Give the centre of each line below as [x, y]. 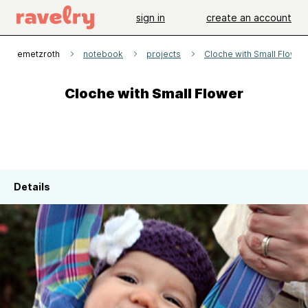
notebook [103, 54]
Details [32, 187]
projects [164, 54]
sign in [151, 17]
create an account [249, 17]
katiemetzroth [31, 54]
